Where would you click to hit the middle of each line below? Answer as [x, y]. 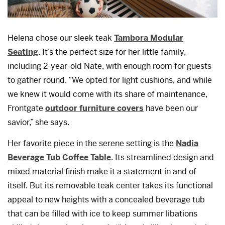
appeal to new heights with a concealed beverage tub [106, 199]
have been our [171, 108]
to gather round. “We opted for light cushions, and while [110, 80]
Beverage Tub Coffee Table [59, 157]
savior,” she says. [38, 123]
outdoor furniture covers [94, 108]
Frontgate [26, 108]
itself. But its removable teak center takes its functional [110, 185]
